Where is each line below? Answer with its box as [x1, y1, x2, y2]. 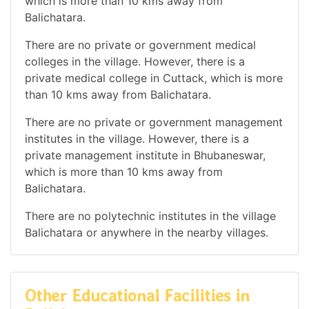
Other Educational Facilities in [25, 285, 250, 306]
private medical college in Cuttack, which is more [25, 70, 283, 85]
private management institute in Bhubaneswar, [25, 148, 266, 162]
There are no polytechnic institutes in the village [25, 208, 276, 223]
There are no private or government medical [25, 37, 256, 52]
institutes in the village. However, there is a [25, 131, 249, 146]
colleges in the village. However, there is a [25, 54, 245, 68]
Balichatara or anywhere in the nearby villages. [25, 225, 268, 239]
